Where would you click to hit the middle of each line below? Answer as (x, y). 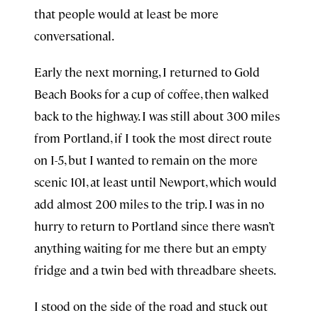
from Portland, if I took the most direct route (153, 138)
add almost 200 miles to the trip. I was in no (149, 204)
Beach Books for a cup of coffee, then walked (152, 94)
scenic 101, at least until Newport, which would (155, 182)
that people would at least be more (126, 13)
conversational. (74, 35)
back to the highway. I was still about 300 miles (157, 116)
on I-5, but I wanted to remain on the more (146, 160)
